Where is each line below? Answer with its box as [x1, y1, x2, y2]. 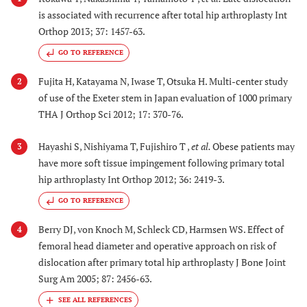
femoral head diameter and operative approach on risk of [38, 238, 276, 252]
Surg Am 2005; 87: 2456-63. [38, 271, 152, 285]
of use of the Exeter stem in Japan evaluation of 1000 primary [38, 91, 292, 105]
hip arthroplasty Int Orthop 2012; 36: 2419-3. [38, 172, 225, 186]
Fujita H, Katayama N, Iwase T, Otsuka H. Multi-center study [38, 75, 288, 88]
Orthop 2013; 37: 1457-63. [38, 24, 145, 38]
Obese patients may [212, 139, 295, 153]
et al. [191, 139, 212, 153]
